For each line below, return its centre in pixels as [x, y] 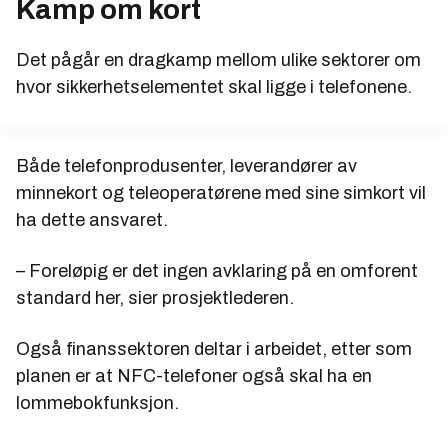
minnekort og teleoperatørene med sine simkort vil [221, 193]
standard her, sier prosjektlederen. [155, 298]
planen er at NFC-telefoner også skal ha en [194, 376]
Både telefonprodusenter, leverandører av [186, 166]
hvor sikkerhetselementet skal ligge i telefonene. [214, 87]
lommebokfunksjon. [97, 403]
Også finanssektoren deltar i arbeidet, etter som [214, 349]
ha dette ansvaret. [92, 220]
